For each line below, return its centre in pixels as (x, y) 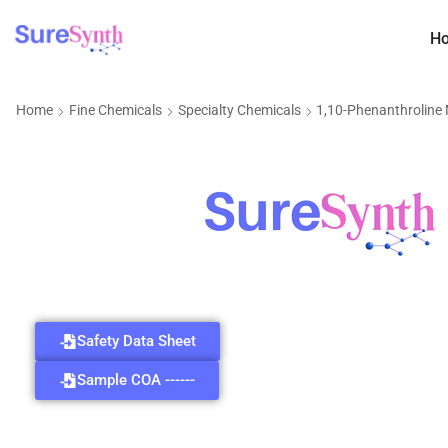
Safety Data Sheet (136, 340)
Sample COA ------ (136, 379)
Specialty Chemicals (239, 110)
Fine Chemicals (115, 110)
